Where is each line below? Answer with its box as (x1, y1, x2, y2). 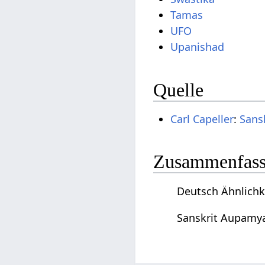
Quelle (153, 79, 204, 101)
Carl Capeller (170, 111, 234, 126)
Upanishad (170, 40, 225, 54)
